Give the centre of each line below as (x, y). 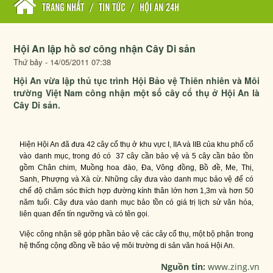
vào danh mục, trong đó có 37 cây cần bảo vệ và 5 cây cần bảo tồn (136, 156)
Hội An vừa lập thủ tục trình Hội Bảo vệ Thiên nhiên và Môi (136, 80)
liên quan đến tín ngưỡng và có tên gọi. (87, 214)
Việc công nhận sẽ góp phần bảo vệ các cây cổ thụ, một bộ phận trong (136, 234)
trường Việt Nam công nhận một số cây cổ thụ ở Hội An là (136, 93)
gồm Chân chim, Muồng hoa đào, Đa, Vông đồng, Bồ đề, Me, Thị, (136, 168)
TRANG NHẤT (63, 8)
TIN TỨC (112, 8)
